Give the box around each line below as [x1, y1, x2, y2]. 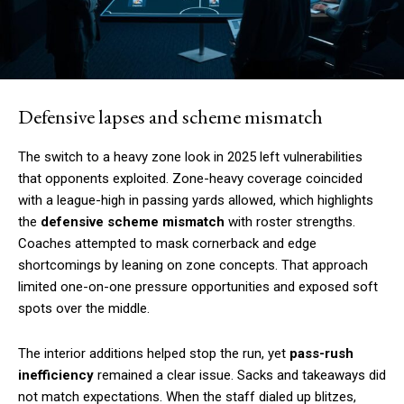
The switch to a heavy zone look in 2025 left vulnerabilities [18, 148, 363, 165]
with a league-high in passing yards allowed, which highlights [18, 191, 373, 208]
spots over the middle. [18, 299, 150, 317]
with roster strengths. [225, 213, 355, 230]
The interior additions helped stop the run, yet [18, 344, 289, 362]
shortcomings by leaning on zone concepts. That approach [18, 256, 368, 273]
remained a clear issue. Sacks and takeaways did [94, 366, 386, 383]
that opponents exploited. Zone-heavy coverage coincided [18, 170, 363, 187]
